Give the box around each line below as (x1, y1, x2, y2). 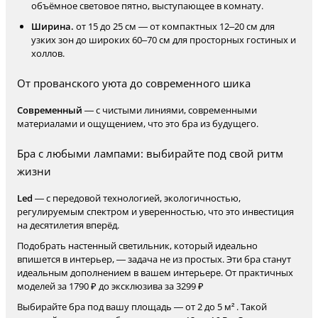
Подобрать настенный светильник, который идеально (17, 239, 258, 252)
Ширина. (31, 20, 74, 33)
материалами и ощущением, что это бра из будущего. (17, 117, 258, 130)
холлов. (31, 47, 65, 60)
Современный (17, 104, 82, 116)
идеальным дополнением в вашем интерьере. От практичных (17, 266, 293, 279)
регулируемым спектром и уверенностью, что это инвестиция (17, 205, 294, 218)
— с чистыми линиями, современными (82, 104, 257, 116)
